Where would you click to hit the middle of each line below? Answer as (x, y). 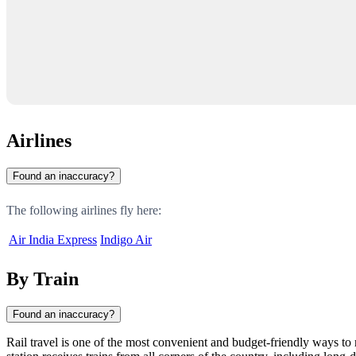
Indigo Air (126, 239)
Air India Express (53, 239)
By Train (43, 279)
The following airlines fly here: (84, 210)
